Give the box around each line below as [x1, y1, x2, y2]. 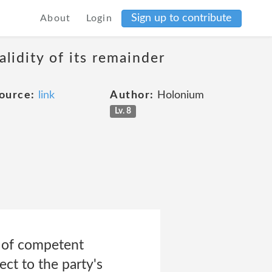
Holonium [154, 90, 204, 101]
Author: [110, 90, 154, 101]
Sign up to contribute [131, 12, 232, 24]
